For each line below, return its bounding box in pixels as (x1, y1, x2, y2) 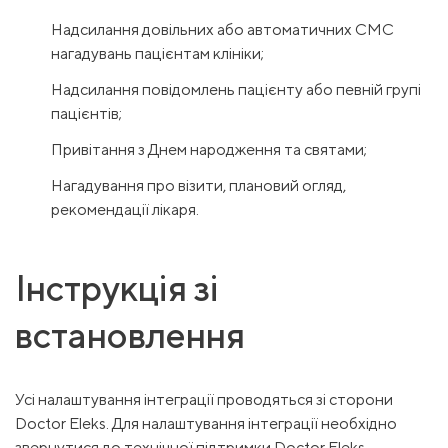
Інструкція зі (15, 266, 219, 309)
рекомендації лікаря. (51, 200, 199, 219)
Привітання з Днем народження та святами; (51, 140, 367, 159)
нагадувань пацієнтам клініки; (51, 44, 264, 63)
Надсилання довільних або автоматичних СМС (51, 20, 394, 39)
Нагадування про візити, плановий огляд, (51, 176, 346, 195)
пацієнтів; (51, 104, 122, 123)
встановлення (15, 313, 245, 356)
